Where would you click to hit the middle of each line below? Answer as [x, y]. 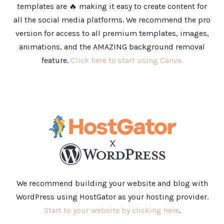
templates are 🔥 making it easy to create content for [112, 6]
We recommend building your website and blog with [112, 183]
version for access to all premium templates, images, [112, 33]
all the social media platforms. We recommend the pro [112, 19]
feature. [56, 60]
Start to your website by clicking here [111, 210]
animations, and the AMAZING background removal [112, 46]
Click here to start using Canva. [126, 60]
